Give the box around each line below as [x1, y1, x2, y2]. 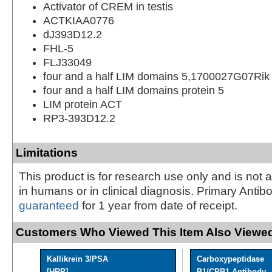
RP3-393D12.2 [43, 112, 115, 124]
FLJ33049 [43, 56, 92, 69]
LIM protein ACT [43, 98, 122, 110]
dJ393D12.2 [43, 28, 102, 41]
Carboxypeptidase [197, 254, 264, 263]
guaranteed [19, 199, 79, 212]
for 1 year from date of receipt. [79, 199, 237, 212]
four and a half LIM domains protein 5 [43, 84, 224, 97]
